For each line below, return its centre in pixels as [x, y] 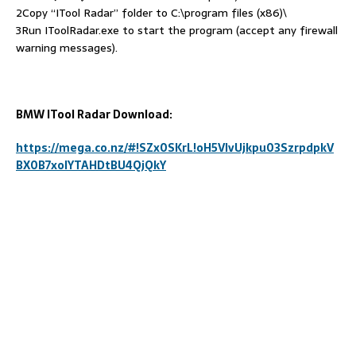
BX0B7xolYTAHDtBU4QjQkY [91, 165]
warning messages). [67, 47]
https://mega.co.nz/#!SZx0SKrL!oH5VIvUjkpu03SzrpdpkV [175, 147]
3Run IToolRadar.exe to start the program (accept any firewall [177, 30]
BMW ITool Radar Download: [94, 114]
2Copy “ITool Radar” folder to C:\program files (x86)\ [151, 12]
